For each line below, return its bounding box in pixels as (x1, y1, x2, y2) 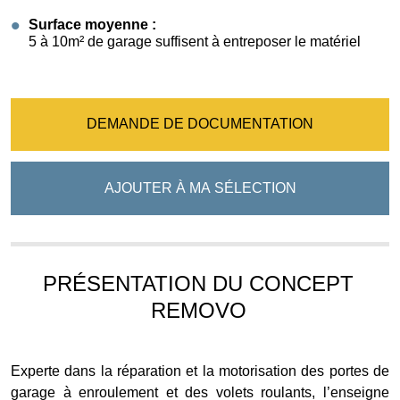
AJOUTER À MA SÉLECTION (104, 179, 296, 196)
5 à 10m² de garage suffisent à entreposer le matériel (29, 33, 361, 49)
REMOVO (150, 297, 246, 322)
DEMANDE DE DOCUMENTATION (87, 116, 313, 132)
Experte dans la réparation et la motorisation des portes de (11, 362, 389, 379)
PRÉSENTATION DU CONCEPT (43, 271, 354, 296)
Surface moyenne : (29, 16, 156, 32)
